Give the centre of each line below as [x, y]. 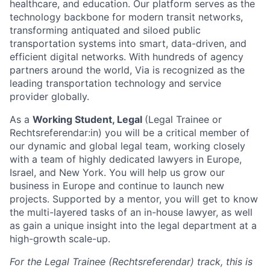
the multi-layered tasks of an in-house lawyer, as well [131, 212]
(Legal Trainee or [183, 120]
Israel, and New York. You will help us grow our [117, 173]
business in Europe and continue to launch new [117, 186]
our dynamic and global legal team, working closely [127, 146]
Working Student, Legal [89, 120]
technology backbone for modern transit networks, [126, 17]
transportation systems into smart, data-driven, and [128, 44]
